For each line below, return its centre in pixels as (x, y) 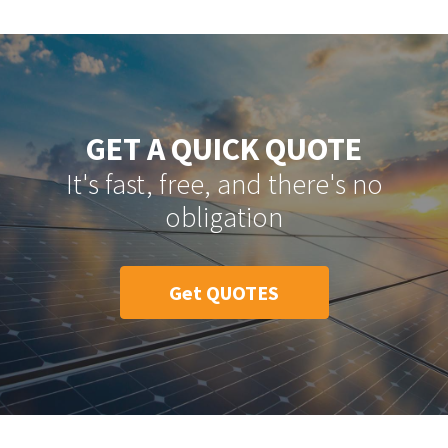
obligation (224, 216)
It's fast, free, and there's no (224, 183)
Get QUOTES (224, 292)
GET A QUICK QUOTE (224, 148)
